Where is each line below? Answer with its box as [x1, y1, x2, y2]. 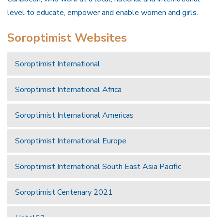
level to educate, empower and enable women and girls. [7, 7, 198, 18]
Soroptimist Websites [7, 30, 127, 46]
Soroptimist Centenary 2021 [15, 186, 113, 198]
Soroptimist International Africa [15, 84, 122, 95]
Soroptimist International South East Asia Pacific [15, 161, 181, 172]
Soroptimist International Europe [15, 135, 126, 146]
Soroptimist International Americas [15, 109, 134, 121]
